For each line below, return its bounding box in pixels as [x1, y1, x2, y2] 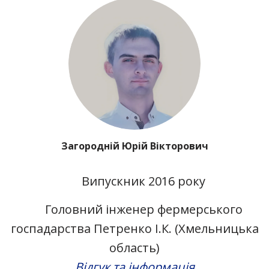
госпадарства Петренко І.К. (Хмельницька [10, 220, 259, 237]
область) [109, 239, 160, 256]
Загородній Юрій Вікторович [61, 139, 208, 153]
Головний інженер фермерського [44, 201, 243, 217]
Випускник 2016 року [82, 172, 205, 189]
